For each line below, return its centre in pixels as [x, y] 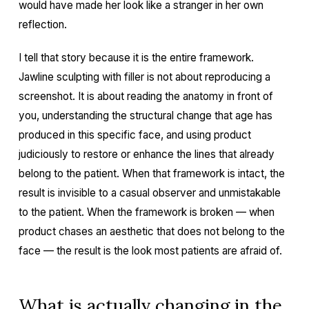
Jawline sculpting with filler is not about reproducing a [144, 77]
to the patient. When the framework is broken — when [146, 212]
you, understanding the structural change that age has [145, 116]
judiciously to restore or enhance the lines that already [146, 154]
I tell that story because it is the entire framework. [136, 58]
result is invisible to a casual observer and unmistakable [149, 193]
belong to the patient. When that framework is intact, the [151, 173]
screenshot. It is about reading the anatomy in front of [146, 96]
